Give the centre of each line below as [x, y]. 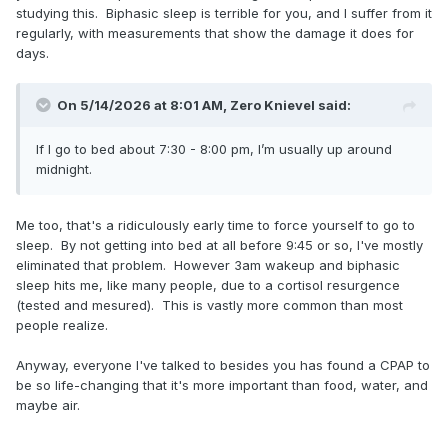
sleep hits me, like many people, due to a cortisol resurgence [208, 285]
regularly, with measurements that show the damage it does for [215, 33]
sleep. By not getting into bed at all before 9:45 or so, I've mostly [219, 245]
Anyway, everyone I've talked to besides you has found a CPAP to [223, 365]
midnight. [64, 169]
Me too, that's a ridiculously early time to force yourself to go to [215, 225]
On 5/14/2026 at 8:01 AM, [143, 105]
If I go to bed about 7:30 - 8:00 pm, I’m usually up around [214, 149]
